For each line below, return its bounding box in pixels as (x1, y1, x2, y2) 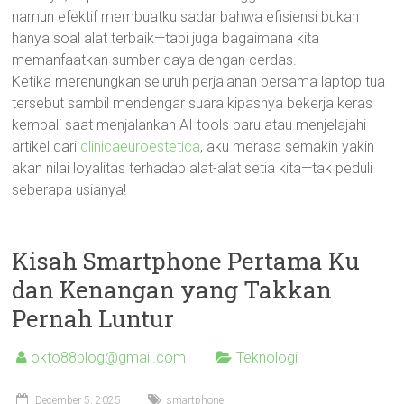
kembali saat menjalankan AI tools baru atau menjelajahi (12, 116, 367, 133)
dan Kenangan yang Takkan (12, 274, 333, 305)
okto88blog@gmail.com (31, 349, 187, 366)
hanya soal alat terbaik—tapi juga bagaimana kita (12, 30, 320, 47)
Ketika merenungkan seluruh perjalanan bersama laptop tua (12, 73, 386, 90)
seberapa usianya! (12, 181, 127, 198)
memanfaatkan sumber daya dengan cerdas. (12, 51, 298, 69)
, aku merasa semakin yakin (200, 138, 375, 155)
